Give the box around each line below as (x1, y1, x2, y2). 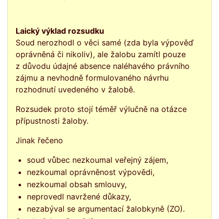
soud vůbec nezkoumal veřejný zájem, (27, 155, 169, 165)
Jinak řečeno (16, 135, 63, 146)
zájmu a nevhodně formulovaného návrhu (16, 73, 169, 83)
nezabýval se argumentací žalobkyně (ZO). (27, 204, 185, 214)
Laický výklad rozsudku (16, 26, 104, 36)
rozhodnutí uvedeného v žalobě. (16, 85, 135, 95)
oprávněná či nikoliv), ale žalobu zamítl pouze (16, 49, 186, 60)
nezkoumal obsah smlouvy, (27, 179, 127, 190)
